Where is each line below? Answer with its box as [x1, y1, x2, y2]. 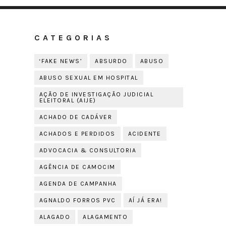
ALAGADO [39, 213, 71, 220]
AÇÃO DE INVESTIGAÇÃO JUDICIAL [39, 91, 154, 98]
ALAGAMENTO [83, 213, 128, 220]
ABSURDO [95, 58, 128, 65]
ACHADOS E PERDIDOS [39, 130, 116, 137]
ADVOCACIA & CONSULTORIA [39, 147, 137, 154]
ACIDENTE [128, 130, 161, 137]
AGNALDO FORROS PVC [39, 197, 116, 204]
